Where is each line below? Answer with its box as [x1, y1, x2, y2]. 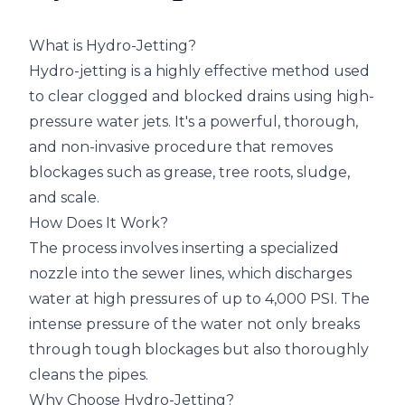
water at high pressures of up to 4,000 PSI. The [29, 290, 370, 307]
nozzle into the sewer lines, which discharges [29, 265, 352, 282]
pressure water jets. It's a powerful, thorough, [29, 113, 358, 130]
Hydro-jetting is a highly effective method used [29, 62, 370, 80]
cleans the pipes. [29, 366, 148, 383]
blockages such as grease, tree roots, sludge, [29, 164, 350, 181]
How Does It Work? [29, 214, 168, 231]
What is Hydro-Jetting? [29, 37, 196, 54]
